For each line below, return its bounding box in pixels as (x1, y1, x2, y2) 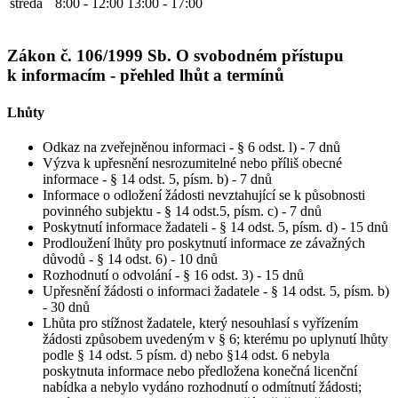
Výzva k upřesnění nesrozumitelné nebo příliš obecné (43, 155, 342, 171)
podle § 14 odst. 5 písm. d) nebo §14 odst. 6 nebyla (43, 347, 330, 362)
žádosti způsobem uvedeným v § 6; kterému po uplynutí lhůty (43, 331, 388, 346)
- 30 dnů (43, 299, 90, 314)
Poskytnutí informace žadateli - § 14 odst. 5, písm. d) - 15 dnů (43, 219, 388, 235)
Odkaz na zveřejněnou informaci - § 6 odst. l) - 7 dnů (43, 139, 340, 155)
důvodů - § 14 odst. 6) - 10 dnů (43, 251, 218, 267)
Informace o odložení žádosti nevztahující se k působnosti (43, 187, 365, 203)
